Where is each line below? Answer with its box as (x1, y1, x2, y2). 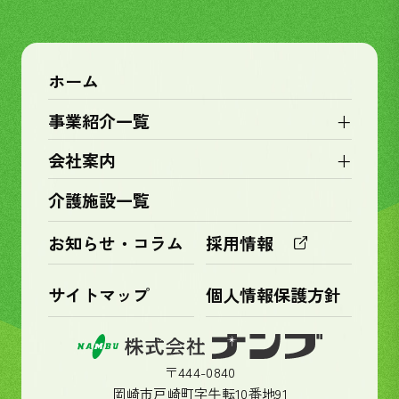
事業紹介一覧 (47, 108, 150, 134)
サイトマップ (47, 282, 150, 308)
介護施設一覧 (47, 187, 150, 213)
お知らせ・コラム (47, 230, 183, 256)
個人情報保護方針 (206, 282, 342, 308)
